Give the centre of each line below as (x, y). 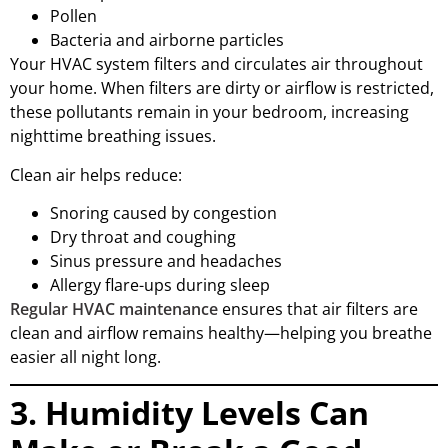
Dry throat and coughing (143, 237)
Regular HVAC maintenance (114, 309)
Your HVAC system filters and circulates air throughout (216, 64)
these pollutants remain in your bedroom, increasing (209, 112)
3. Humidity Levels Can (189, 412)
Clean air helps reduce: (96, 174)
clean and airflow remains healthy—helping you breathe (221, 333)
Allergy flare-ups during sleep (160, 285)
